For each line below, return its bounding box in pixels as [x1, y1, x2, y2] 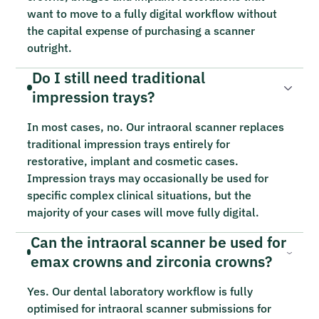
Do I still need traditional [32, 68, 206, 88]
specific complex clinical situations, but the [27, 187, 252, 202]
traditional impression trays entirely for [27, 136, 231, 151]
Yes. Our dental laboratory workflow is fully [27, 283, 253, 298]
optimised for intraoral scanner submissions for [27, 300, 272, 315]
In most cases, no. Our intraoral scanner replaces [27, 119, 285, 134]
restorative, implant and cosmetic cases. [27, 153, 239, 168]
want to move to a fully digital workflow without [27, 6, 278, 21]
